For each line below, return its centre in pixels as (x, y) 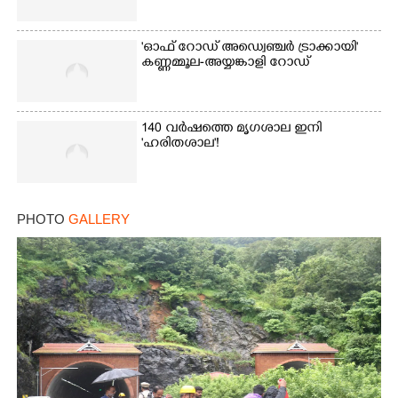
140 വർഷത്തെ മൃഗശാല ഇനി (232, 129)
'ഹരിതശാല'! (181, 144)
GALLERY (99, 219)
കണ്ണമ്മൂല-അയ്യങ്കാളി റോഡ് (226, 64)
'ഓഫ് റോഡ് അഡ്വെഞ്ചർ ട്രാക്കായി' (250, 48)
